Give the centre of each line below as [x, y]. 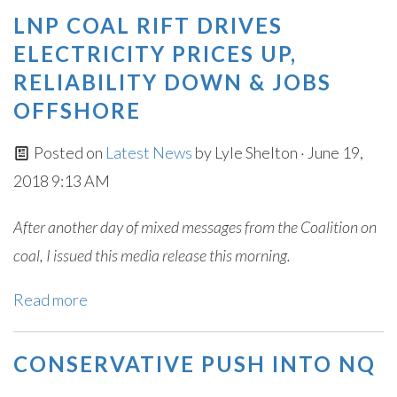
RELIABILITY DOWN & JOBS [172, 82]
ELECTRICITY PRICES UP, [155, 54]
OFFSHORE [77, 110]
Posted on [68, 152]
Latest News [150, 152]
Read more [51, 300]
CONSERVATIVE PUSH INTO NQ [195, 364]
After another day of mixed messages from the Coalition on [195, 227]
